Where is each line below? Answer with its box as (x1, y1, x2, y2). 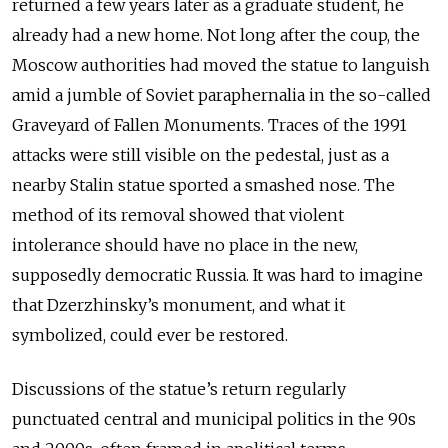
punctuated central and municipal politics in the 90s (12, 408, 416, 429)
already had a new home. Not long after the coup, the (12, 24, 420, 45)
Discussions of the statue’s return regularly (12, 378, 346, 399)
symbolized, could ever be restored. (12, 324, 288, 345)
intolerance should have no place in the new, (12, 234, 358, 255)
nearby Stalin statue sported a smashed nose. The (12, 174, 395, 195)
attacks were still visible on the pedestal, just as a (12, 144, 389, 165)
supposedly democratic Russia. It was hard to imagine (12, 264, 423, 285)
